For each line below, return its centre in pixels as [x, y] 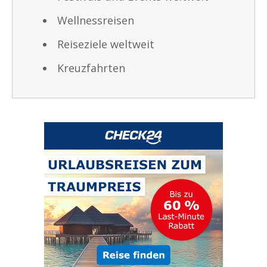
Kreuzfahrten [91, 68]
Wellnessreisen [96, 20]
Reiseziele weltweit [106, 44]
